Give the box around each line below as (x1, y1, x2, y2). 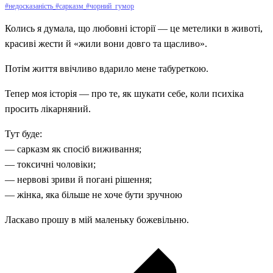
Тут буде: (5, 128, 42, 139)
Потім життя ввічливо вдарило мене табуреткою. (5, 63, 208, 74)
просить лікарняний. (5, 103, 91, 114)
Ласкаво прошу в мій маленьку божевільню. (5, 214, 191, 225)
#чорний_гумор (86, 1, 134, 10)
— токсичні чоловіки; (5, 158, 96, 169)
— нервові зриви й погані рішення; (5, 174, 152, 185)
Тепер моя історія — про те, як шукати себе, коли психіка (5, 88, 244, 99)
